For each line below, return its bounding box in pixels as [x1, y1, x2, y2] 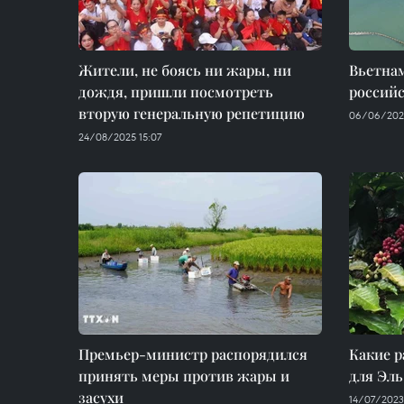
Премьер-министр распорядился [78, 344, 308, 363]
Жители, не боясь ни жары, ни [78, 60, 291, 79]
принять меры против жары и [78, 366, 289, 385]
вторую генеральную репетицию [78, 104, 305, 123]
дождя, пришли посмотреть [78, 82, 273, 101]
